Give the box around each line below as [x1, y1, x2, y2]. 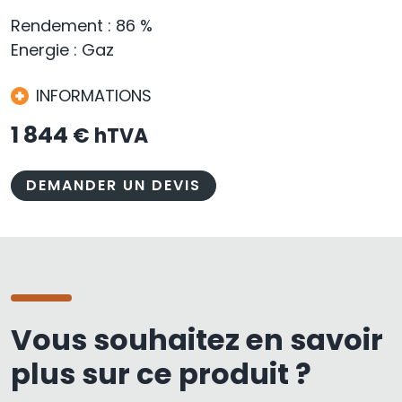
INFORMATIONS [36, 84, 152, 108]
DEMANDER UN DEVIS [26, 175, 201, 197]
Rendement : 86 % [11, 14, 153, 38]
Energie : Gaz [11, 39, 114, 62]
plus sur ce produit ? [11, 354, 311, 395]
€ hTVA [73, 122, 148, 151]
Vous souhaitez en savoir [11, 319, 383, 361]
